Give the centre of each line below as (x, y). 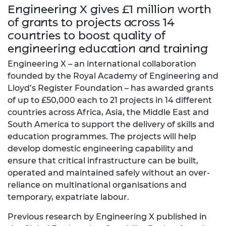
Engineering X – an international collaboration (102, 64)
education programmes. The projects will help (102, 137)
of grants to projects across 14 (91, 23)
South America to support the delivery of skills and (111, 125)
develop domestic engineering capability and (100, 149)
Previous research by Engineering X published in (107, 217)
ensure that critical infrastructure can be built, (103, 161)
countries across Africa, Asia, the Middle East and (108, 112)
